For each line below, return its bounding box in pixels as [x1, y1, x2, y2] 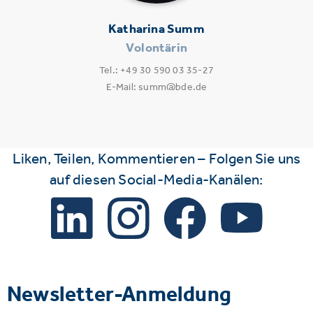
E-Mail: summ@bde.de [105, 80, 208, 93]
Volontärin [126, 39, 187, 55]
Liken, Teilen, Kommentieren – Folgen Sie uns [12, 149, 301, 167]
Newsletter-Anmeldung [7, 280, 231, 307]
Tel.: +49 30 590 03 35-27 [99, 64, 214, 76]
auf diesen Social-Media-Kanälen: [50, 170, 263, 188]
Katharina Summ [108, 20, 205, 36]
